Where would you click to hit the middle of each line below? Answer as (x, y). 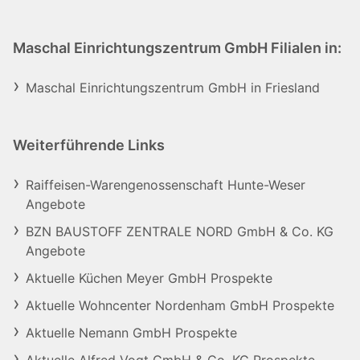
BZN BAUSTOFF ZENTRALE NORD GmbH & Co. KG (180, 231)
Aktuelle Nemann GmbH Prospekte (131, 333)
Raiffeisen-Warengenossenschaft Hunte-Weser (166, 185)
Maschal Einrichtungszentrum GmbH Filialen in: (177, 48)
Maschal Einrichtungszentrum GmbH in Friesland (173, 88)
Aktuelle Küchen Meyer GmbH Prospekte (149, 278)
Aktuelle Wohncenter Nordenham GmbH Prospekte (180, 305)
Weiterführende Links (89, 145)
